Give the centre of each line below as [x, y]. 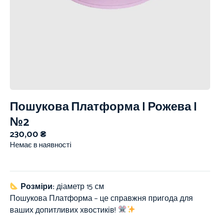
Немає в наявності [41, 145]
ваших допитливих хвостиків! [64, 210]
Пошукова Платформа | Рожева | [103, 107]
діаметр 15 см [81, 187]
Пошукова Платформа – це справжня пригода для [101, 198]
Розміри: [38, 187]
